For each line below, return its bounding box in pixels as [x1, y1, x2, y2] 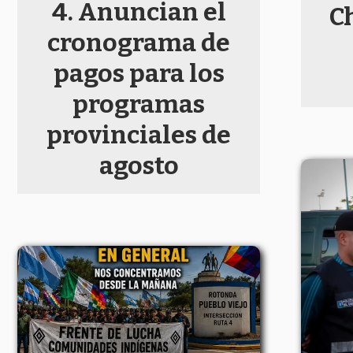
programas [72, 88, 205, 119]
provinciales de [46, 119, 231, 150]
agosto [98, 150, 179, 180]
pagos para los [53, 58, 225, 88]
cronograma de [47, 27, 230, 58]
